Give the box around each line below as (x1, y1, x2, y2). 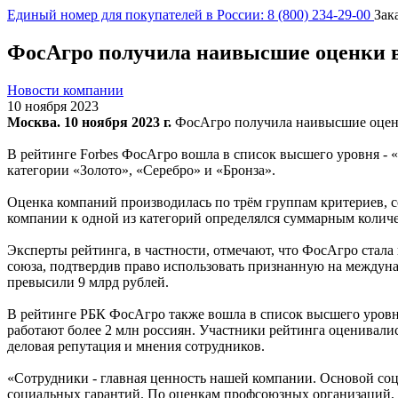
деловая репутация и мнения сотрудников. (7, 338, 265, 354)
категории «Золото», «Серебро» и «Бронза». (7, 162, 275, 178)
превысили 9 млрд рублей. (7, 274, 169, 290)
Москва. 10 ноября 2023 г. (7, 114, 171, 130)
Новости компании (7, 82, 123, 98)
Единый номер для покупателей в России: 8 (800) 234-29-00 (7, 7, 374, 22)
